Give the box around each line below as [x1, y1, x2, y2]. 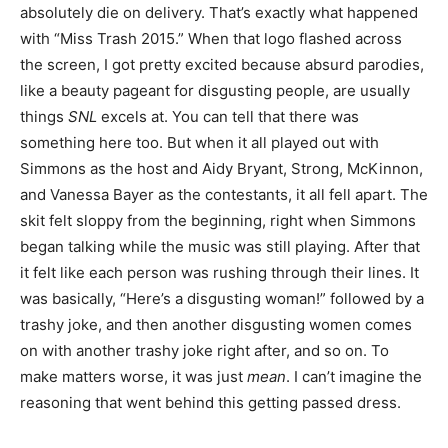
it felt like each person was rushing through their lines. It [20, 263, 419, 282]
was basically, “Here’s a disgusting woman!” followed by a [20, 289, 424, 308]
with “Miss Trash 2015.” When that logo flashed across [20, 29, 402, 48]
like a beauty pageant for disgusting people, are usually [20, 81, 410, 100]
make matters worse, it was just [20, 367, 247, 386]
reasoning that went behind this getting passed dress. [20, 393, 401, 412]
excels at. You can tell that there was [97, 107, 359, 126]
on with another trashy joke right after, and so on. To [20, 341, 389, 360]
